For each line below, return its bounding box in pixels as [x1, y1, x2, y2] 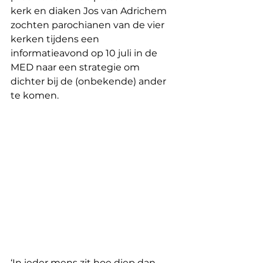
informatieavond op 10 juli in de [11, 47, 160, 59]
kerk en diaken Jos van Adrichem [11, 5, 169, 16]
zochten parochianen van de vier [11, 19, 167, 31]
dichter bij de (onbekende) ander [11, 75, 168, 87]
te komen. [11, 89, 61, 101]
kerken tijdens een [11, 33, 102, 45]
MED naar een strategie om [11, 61, 142, 73]
